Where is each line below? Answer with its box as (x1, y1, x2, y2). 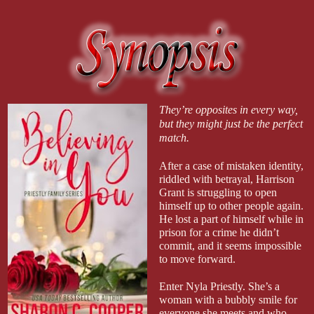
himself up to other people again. (158, 199, 303, 212)
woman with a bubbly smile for (158, 293, 297, 306)
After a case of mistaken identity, (158, 159, 303, 172)
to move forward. (158, 252, 235, 265)
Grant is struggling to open (158, 186, 277, 198)
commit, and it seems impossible (158, 239, 301, 252)
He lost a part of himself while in (158, 212, 303, 225)
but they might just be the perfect (158, 117, 303, 130)
